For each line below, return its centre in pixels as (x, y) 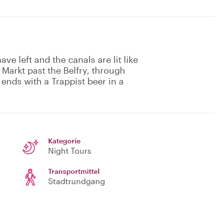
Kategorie (64, 141)
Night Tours (70, 151)
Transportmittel (74, 171)
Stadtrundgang (77, 181)
